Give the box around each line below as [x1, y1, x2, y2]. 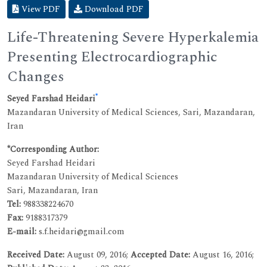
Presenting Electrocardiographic [7, 46, 218, 68]
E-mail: [7, 225, 36, 238]
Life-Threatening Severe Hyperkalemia [7, 26, 259, 48]
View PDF [19, 2, 60, 15]
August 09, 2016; [64, 248, 131, 261]
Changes [7, 66, 64, 88]
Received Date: [7, 248, 64, 261]
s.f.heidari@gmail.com [36, 225, 125, 238]
